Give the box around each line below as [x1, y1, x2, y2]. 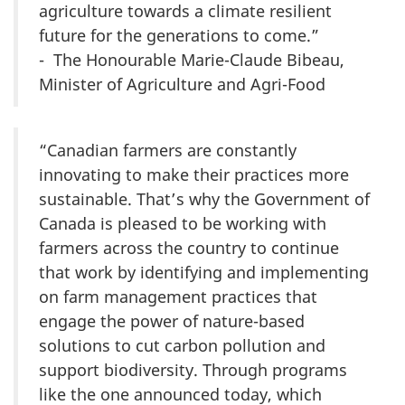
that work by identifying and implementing [39, 260, 369, 283]
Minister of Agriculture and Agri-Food [39, 72, 325, 95]
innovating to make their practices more [39, 163, 349, 185]
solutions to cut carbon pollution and [39, 334, 325, 356]
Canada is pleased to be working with [39, 212, 326, 234]
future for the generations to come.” [39, 24, 319, 46]
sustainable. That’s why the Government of [39, 187, 370, 210]
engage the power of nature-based [39, 309, 305, 332]
